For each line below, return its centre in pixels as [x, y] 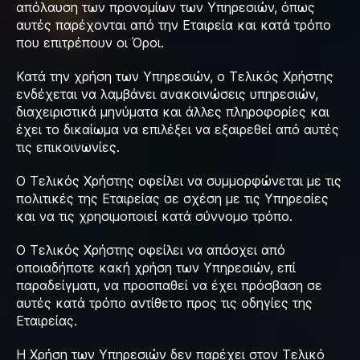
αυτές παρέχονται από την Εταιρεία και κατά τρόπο [174, 25]
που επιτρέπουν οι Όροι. [92, 43]
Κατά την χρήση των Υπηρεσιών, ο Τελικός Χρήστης [175, 76]
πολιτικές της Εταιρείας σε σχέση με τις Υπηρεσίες [172, 198]
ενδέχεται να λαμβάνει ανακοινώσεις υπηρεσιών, [167, 94]
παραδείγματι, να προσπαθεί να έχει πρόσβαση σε [169, 285]
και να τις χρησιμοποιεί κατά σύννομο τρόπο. [154, 216]
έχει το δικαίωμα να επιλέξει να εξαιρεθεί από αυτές [178, 129]
